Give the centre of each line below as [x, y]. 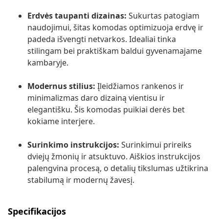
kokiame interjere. [61, 121]
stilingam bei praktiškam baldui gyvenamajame [115, 51]
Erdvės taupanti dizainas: [77, 16]
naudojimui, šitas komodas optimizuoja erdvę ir [115, 28]
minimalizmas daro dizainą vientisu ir [96, 98]
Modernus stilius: [61, 86]
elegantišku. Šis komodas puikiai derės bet [106, 110]
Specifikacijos [37, 211]
